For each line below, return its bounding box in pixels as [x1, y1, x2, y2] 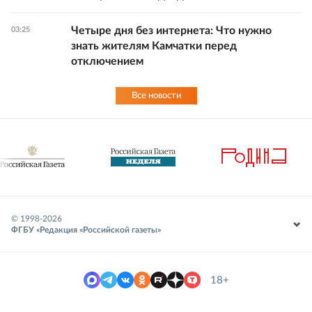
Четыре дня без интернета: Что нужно [71, 25, 272, 37]
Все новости [131, 91, 181, 101]
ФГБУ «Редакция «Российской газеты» [11, 226, 161, 235]
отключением [71, 56, 143, 68]
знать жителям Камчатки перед [71, 40, 237, 52]
